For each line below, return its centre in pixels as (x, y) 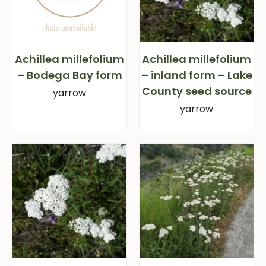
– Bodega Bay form (69, 75)
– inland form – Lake (197, 75)
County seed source (197, 91)
